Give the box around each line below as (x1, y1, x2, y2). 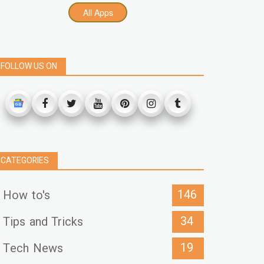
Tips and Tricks (3, 213, 83, 230)
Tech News (3, 239, 63, 257)
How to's (3, 186, 50, 204)
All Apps (82, 6, 113, 18)
